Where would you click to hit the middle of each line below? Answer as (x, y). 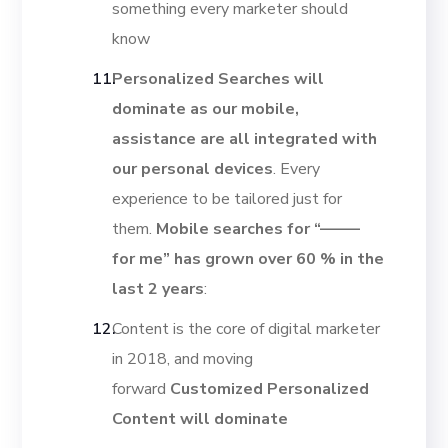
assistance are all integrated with (245, 139)
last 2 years (158, 289)
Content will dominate (200, 419)
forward (141, 389)
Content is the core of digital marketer (246, 329)
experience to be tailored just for (227, 199)
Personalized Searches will (218, 79)
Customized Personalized (270, 389)
